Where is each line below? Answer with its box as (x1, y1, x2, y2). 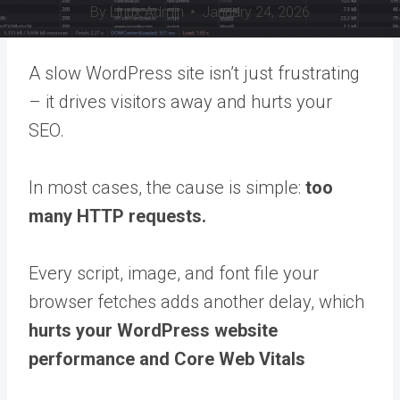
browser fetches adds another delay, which (29, 290, 364, 312)
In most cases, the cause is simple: (29, 176, 305, 198)
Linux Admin (109, 3, 184, 21)
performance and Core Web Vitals (29, 347, 305, 370)
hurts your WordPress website (29, 319, 278, 341)
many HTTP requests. (29, 204, 206, 227)
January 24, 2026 (201, 3, 310, 21)
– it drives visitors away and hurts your (29, 90, 332, 112)
